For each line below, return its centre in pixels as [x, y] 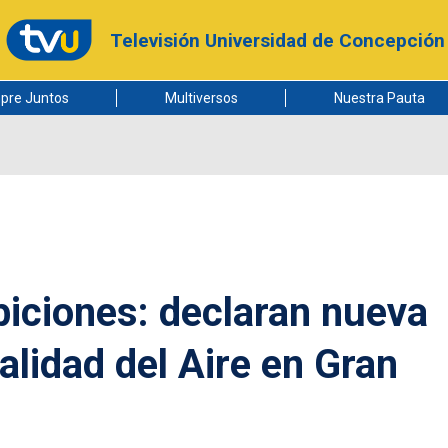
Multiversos [201, 98]
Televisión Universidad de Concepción [277, 40]
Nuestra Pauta [379, 98]
